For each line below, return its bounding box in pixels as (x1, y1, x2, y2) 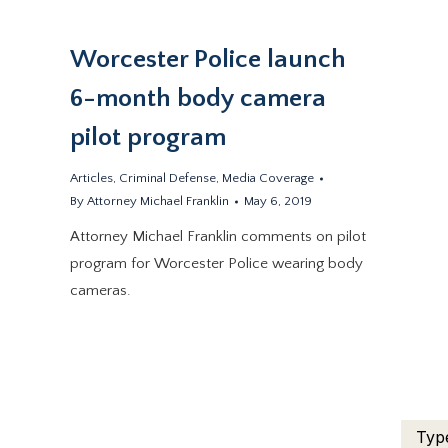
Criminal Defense (119, 171, 217, 185)
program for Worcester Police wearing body (70, 255, 364, 272)
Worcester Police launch (70, 45, 347, 74)
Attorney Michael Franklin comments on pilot (70, 228, 367, 245)
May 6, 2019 (244, 194, 313, 208)
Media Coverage (222, 171, 315, 185)
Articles (70, 171, 114, 185)
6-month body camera (70, 84, 327, 113)
